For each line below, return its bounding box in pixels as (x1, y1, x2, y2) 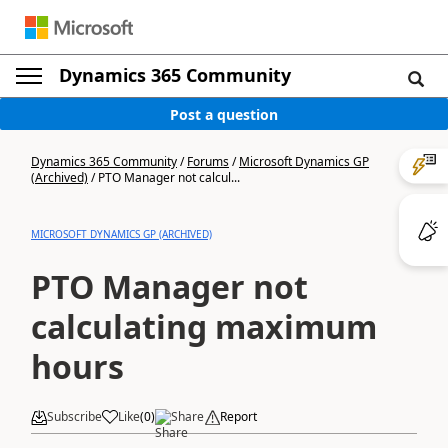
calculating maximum (31, 305, 377, 348)
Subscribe (47, 408, 102, 425)
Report (220, 408, 257, 425)
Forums (187, 153, 229, 170)
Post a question (170, 104, 278, 124)
